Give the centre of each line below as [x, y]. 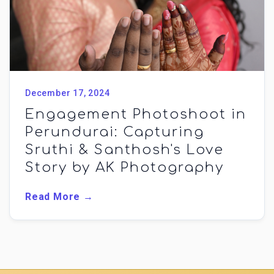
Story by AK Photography [124, 168]
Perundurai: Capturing [115, 132]
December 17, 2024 [68, 93]
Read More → [59, 197]
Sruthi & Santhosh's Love [124, 150]
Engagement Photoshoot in [136, 114]
